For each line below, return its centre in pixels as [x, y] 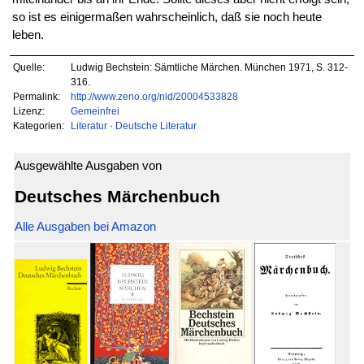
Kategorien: [39, 125]
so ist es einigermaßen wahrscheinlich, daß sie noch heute [167, 17]
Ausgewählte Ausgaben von [88, 166]
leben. [28, 35]
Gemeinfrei [95, 110]
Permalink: [37, 96]
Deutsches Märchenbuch [117, 196]
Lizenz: [29, 110]
